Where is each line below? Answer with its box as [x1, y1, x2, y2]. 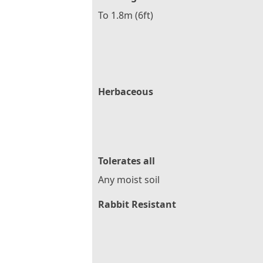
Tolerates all [98, 154, 155, 167]
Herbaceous [98, 85, 153, 98]
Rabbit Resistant [98, 197, 176, 211]
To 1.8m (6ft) [98, 8, 153, 22]
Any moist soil [98, 173, 160, 186]
